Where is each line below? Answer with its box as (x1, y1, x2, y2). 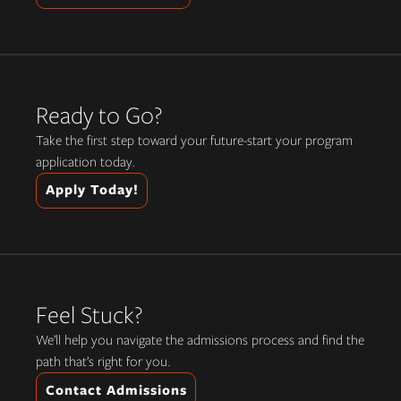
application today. (36, 151, 135, 172)
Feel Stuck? (36, 297, 143, 333)
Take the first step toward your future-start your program (36, 130, 353, 150)
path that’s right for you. (36, 352, 171, 372)
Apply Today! (45, 180, 139, 200)
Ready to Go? (36, 97, 163, 132)
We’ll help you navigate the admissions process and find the (36, 330, 364, 351)
